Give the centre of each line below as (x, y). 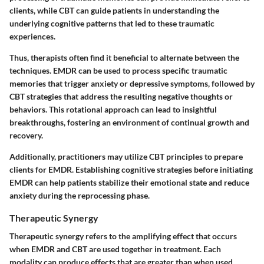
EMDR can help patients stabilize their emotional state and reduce (129, 182)
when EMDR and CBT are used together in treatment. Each (115, 249)
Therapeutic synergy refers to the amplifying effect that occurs (123, 236)
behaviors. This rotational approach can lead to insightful (113, 109)
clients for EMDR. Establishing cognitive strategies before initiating (131, 169)
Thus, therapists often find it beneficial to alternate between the (124, 57)
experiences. (32, 36)
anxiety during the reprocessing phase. (80, 195)
